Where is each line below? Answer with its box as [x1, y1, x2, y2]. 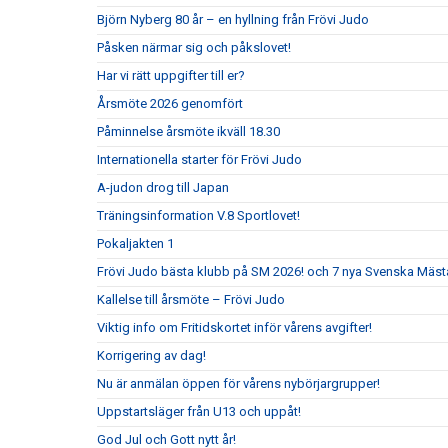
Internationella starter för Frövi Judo [97, 152, 302, 167]
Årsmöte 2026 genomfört [97, 96, 243, 111]
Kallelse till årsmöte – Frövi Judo [97, 292, 285, 307]
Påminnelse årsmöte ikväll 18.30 [97, 124, 280, 139]
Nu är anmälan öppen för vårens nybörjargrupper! [97, 376, 380, 391]
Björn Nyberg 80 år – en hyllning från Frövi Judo [97, 12, 369, 27]
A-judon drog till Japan [97, 180, 229, 195]
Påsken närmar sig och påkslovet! [97, 40, 291, 55]
